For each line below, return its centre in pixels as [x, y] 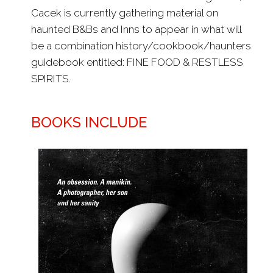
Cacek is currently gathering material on [124, 12]
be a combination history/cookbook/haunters [141, 45]
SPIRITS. [51, 78]
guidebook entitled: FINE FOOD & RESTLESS [137, 62]
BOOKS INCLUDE [89, 122]
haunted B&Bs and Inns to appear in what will [136, 29]
